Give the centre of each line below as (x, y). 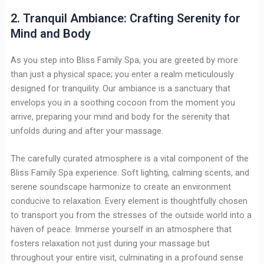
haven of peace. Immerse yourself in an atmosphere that (121, 229)
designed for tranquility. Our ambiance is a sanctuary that (120, 88)
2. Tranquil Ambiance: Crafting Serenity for (125, 18)
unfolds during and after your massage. (87, 131)
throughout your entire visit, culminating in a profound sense (127, 257)
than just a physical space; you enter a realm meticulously (122, 74)
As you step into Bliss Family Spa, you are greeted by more (124, 60)
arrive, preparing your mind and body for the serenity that (120, 116)
